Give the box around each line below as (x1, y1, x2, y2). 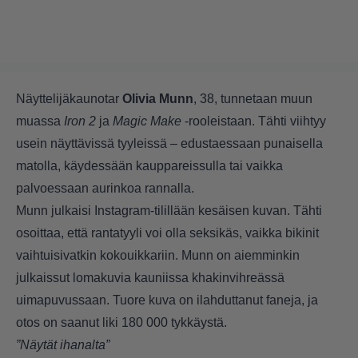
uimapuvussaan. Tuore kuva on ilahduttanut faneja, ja (16, 292, 318, 307)
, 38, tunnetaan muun (193, 91, 312, 105)
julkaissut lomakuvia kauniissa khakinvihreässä (16, 270, 284, 284)
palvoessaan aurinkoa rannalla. (16, 181, 197, 195)
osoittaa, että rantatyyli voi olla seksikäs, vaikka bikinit (16, 225, 319, 240)
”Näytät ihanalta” (16, 337, 109, 352)
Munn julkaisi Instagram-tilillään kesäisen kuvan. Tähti (16, 203, 322, 217)
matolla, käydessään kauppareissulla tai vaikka (16, 158, 283, 173)
